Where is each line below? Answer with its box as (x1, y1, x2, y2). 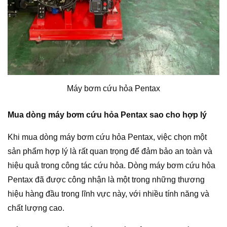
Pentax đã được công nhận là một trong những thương (8, 175, 205, 184)
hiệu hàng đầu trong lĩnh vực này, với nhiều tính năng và (8, 189, 209, 198)
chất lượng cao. (8, 203, 64, 212)
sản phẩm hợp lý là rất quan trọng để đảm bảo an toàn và (8, 146, 212, 156)
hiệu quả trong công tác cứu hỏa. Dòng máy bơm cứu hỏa (8, 161, 215, 170)
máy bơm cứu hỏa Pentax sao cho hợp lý (48, 110, 207, 119)
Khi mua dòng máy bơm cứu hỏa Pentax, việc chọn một (8, 132, 207, 141)
